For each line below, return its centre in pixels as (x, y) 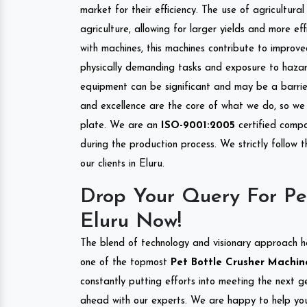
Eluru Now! (131, 221)
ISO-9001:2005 (198, 125)
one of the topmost (124, 262)
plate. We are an (121, 125)
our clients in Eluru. (122, 164)
